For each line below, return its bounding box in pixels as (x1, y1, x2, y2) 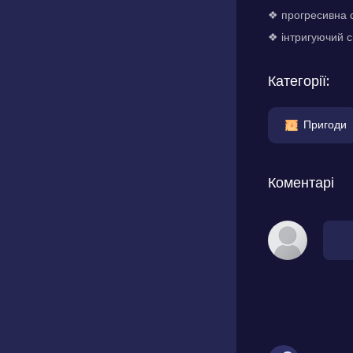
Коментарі (268, 173, 334, 192)
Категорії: (268, 71, 329, 91)
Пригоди (303, 116, 347, 132)
